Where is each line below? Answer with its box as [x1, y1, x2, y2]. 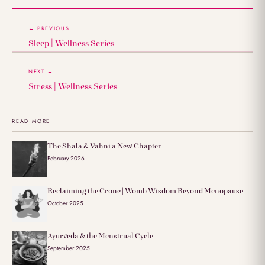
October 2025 [47, 198, 83, 208]
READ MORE [12, 117, 51, 125]
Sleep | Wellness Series [28, 37, 114, 49]
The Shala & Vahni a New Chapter [47, 141, 161, 150]
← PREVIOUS [28, 24, 70, 32]
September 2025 [47, 243, 90, 253]
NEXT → [28, 67, 54, 75]
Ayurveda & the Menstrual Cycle [47, 231, 153, 240]
